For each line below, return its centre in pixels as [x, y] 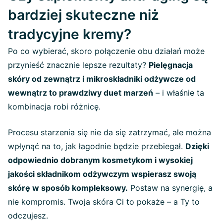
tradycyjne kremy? [70, 34]
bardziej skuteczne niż [83, 15]
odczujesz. [28, 215]
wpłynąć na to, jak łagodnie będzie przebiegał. [97, 146]
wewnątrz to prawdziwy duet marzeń [81, 92]
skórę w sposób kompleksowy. [68, 188]
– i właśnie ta [179, 92]
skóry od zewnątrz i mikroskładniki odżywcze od [102, 79]
